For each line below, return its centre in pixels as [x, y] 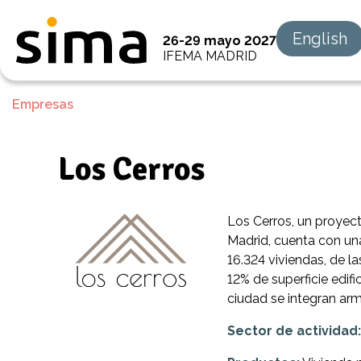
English [320, 39]
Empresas [43, 104]
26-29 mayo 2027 [220, 41]
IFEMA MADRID [210, 56]
